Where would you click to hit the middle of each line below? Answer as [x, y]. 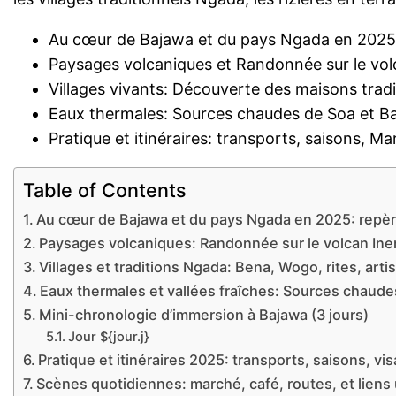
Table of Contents [105, 190]
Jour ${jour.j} [108, 337]
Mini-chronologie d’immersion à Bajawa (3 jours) [204, 315]
